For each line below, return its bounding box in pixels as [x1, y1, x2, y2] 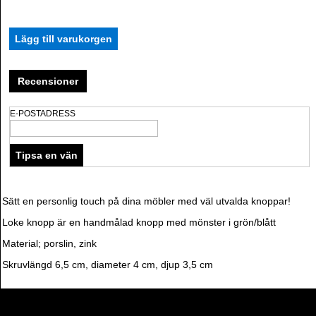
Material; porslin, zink [2, 238, 97, 249]
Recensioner [15, 75, 81, 87]
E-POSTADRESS [10, 108, 75, 119]
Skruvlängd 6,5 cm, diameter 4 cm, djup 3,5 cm [2, 259, 213, 270]
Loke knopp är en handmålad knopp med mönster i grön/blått [2, 217, 276, 228]
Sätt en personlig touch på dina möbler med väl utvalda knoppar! [2, 195, 291, 207]
